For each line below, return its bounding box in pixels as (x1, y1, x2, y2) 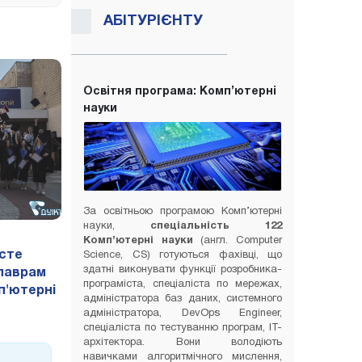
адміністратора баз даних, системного (83, 294, 282, 305)
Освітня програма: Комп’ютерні (83, 86, 276, 97)
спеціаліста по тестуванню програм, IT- (83, 323, 282, 334)
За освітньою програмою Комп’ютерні (83, 207, 282, 217)
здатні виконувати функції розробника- (83, 265, 282, 276)
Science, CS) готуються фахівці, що (83, 250, 282, 261)
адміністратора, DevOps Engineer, (83, 309, 282, 319)
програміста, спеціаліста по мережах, (83, 280, 282, 290)
